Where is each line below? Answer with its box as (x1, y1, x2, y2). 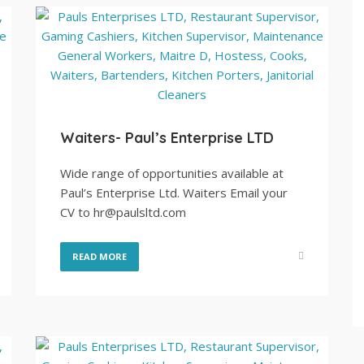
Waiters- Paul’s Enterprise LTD (60, 128, 274, 147)
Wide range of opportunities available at (60, 165, 284, 181)
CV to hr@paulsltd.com (60, 204, 186, 220)
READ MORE (72, 250, 127, 262)
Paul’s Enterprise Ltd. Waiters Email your (60, 184, 288, 201)
